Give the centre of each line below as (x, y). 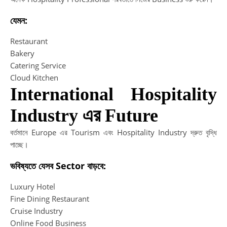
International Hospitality (113, 94)
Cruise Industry (36, 211)
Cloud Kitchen (34, 78)
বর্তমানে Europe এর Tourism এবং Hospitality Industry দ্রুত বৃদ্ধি (113, 133)
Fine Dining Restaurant (50, 199)
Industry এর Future (84, 116)
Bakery (22, 53)
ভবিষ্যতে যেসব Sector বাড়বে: (58, 165)
